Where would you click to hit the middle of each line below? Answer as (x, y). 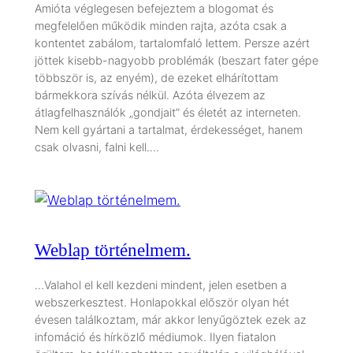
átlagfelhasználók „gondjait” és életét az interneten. (167, 112)
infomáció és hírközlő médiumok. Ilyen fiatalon (155, 336)
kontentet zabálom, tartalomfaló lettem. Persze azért (172, 43)
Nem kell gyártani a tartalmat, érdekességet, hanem (168, 129)
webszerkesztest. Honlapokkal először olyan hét (162, 302)
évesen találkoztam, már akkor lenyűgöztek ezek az (170, 319)
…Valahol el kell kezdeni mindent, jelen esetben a (160, 284)
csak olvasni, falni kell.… (97, 147)
